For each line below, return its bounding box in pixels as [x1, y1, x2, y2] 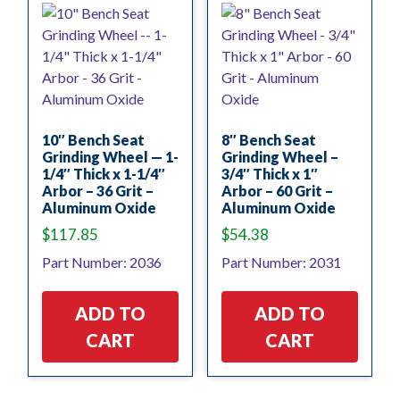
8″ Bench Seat [221, 130, 316, 148]
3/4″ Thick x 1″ [221, 164, 318, 182]
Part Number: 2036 [42, 253, 162, 271]
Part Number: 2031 [221, 253, 341, 271]
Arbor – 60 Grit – [221, 181, 333, 199]
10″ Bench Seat [42, 130, 145, 148]
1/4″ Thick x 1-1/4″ [42, 164, 165, 182]
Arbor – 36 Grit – [42, 181, 154, 199]
